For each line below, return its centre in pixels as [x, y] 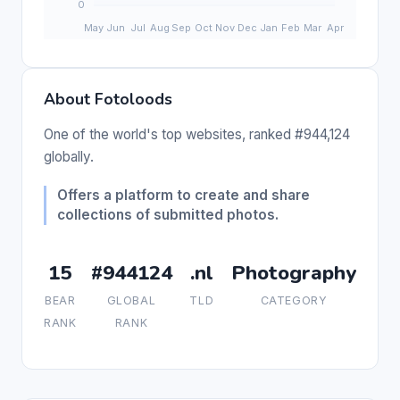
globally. [69, 156]
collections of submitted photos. [168, 214]
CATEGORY [294, 300]
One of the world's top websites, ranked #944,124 [197, 134]
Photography [294, 272]
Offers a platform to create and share [183, 195]
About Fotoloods [108, 99]
